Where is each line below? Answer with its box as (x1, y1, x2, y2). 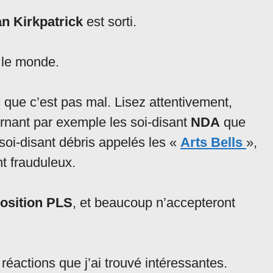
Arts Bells (180, 135, 246, 151)
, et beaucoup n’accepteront (73, 195, 235, 211)
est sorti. (83, 14, 136, 30)
